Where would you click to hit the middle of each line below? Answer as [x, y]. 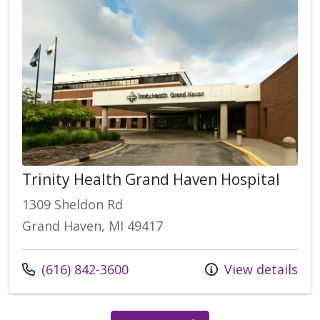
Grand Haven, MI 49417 [92, 226]
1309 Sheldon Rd [72, 205]
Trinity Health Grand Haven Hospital [151, 180]
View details [259, 270]
